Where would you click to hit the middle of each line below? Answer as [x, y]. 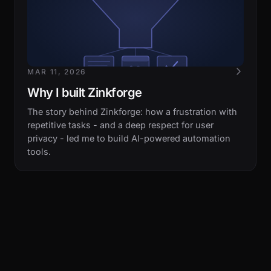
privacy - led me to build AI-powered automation [129, 138]
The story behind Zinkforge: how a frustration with [132, 112]
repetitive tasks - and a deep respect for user [120, 125]
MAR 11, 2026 [57, 72]
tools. [39, 152]
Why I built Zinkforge [85, 93]
